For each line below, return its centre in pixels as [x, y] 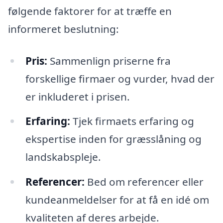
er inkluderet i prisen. [77, 96]
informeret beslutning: [63, 29]
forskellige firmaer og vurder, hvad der [120, 78]
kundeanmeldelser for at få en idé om [117, 200]
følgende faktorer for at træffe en [90, 11]
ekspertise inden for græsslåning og [113, 139]
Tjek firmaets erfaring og [132, 121]
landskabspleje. [63, 157]
